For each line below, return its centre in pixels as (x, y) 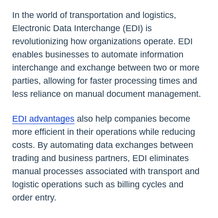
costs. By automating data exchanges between (103, 145)
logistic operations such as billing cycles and (98, 184)
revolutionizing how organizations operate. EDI (102, 41)
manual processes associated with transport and (106, 171)
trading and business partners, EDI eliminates (100, 158)
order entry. (34, 197)
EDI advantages (43, 118)
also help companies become (132, 118)
